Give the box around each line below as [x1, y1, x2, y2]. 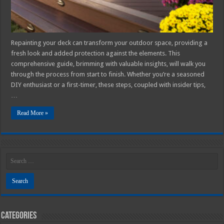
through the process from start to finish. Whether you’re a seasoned [11, 70, 205, 78]
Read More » [17, 109, 48, 116]
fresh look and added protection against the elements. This [11, 49, 180, 57]
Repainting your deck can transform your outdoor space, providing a [11, 38, 208, 46]
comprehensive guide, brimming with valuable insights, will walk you [11, 59, 206, 67]
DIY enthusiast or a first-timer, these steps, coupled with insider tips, [11, 80, 206, 88]
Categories [1, 210, 37, 221]
